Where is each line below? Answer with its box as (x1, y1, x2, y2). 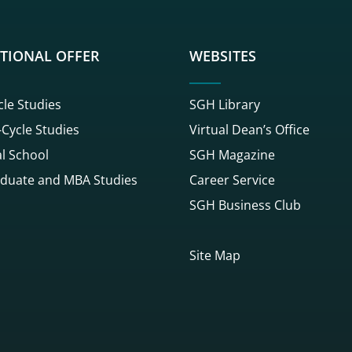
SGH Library (189, 95, 260, 113)
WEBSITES (189, 46, 256, 65)
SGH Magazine (189, 145, 275, 163)
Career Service (189, 170, 275, 189)
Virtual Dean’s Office (189, 120, 310, 138)
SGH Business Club (189, 196, 301, 214)
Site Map (189, 246, 240, 264)
